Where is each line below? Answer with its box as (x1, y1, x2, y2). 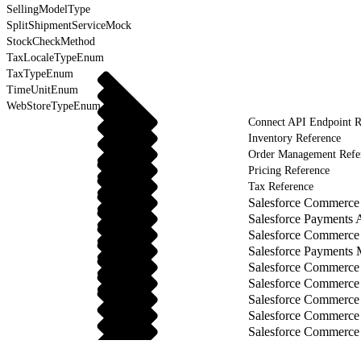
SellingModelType (6, 2, 90, 15)
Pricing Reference (248, 164, 330, 176)
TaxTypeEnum (6, 67, 73, 80)
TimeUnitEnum (6, 83, 78, 96)
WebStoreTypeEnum (6, 99, 101, 112)
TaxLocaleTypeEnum (6, 51, 104, 64)
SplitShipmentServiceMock (6, 19, 131, 31)
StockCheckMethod (6, 35, 95, 48)
